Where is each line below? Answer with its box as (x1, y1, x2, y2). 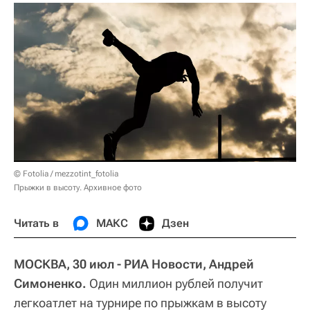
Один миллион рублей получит (86, 275, 263, 291)
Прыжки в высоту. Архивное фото (14, 182, 142, 192)
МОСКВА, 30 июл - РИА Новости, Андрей (14, 256, 254, 271)
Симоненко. (14, 275, 86, 291)
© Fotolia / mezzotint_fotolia (14, 168, 118, 179)
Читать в (14, 216, 59, 230)
